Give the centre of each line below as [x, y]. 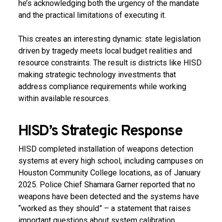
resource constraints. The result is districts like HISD [110, 63]
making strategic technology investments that [97, 75]
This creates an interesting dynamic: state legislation [109, 39]
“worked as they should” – [63, 208]
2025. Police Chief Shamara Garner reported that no [107, 185]
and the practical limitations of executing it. [92, 15]
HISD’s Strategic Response [100, 131]
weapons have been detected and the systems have [109, 196]
